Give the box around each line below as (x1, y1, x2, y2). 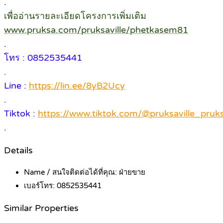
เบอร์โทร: (24, 181, 57, 191)
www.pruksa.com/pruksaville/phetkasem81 (4, 24, 188, 36)
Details (4, 145, 33, 156)
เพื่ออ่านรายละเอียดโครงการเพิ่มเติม (4, 10, 146, 22)
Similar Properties (4, 203, 79, 214)
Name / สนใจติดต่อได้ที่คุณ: (24, 168, 119, 177)
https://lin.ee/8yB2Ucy (29, 80, 125, 92)
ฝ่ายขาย (119, 168, 145, 177)
